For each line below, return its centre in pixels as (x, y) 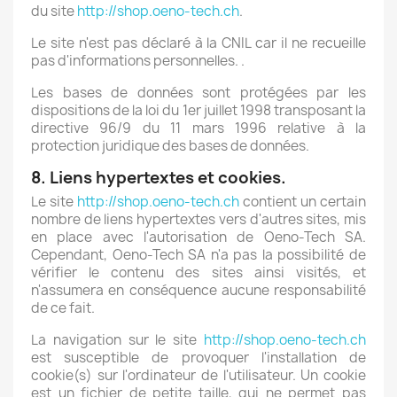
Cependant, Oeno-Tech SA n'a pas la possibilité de (198, 255)
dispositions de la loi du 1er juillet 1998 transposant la (198, 110)
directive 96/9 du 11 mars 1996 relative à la (198, 128)
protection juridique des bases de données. (170, 146)
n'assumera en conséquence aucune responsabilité (198, 290)
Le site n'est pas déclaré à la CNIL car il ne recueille (198, 43)
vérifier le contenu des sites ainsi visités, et (198, 272)
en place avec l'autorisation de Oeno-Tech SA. (198, 237)
